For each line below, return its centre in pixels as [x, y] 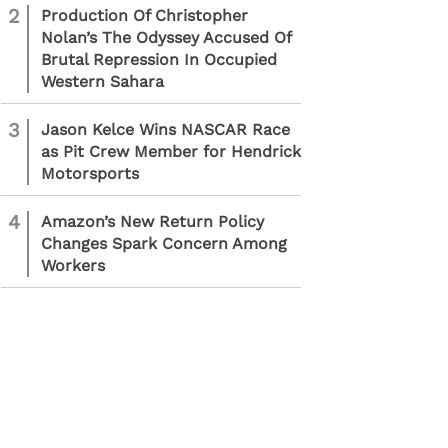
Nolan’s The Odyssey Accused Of [166, 37]
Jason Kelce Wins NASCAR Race [165, 129]
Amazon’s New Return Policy [152, 221]
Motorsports [90, 173]
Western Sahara [102, 81]
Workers [73, 265]
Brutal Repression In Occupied [159, 59]
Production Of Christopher [144, 15]
